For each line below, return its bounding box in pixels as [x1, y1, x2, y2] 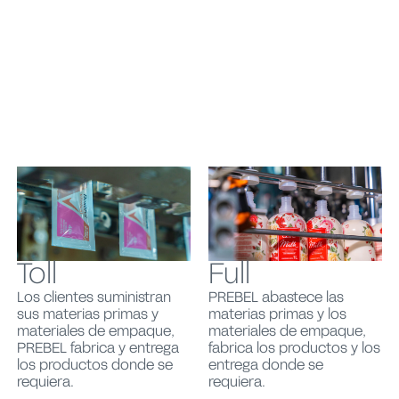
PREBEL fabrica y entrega [16, 339, 179, 358]
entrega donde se [208, 356, 323, 375]
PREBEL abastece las [208, 289, 344, 307]
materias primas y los [208, 305, 346, 324]
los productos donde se [16, 356, 173, 375]
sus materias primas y [16, 305, 159, 324]
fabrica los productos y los [208, 339, 380, 358]
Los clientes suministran [16, 289, 171, 307]
